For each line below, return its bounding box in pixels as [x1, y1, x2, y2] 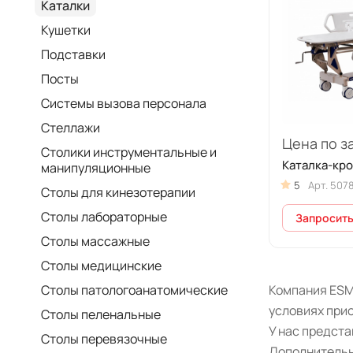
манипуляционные [41, 159, 150, 176]
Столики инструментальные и [41, 143, 217, 161]
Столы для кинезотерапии [41, 184, 195, 201]
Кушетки [41, 21, 91, 39]
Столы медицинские [41, 257, 162, 274]
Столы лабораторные [41, 208, 167, 225]
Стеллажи [41, 119, 100, 136]
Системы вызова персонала [41, 95, 206, 112]
